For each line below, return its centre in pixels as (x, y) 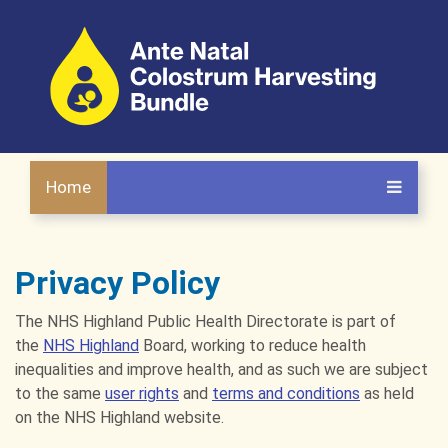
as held (387, 393)
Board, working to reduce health (252, 345)
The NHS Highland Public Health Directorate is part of (205, 321)
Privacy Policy (117, 283)
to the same (60, 393)
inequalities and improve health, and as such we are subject (221, 369)
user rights (142, 393)
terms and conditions (286, 393)
